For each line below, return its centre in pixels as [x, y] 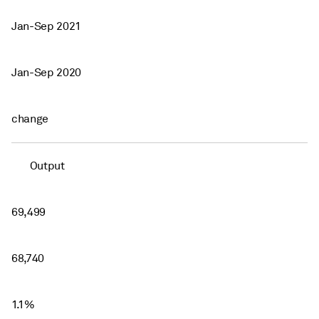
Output [47, 166]
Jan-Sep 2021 [47, 26]
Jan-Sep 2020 [47, 72]
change [30, 119]
